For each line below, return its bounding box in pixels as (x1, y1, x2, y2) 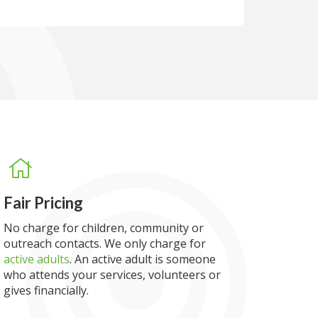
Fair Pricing (4, 193, 84, 212)
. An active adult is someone (70, 251, 216, 267)
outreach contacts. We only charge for (4, 236, 207, 251)
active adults (4, 251, 70, 267)
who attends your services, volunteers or (4, 267, 221, 283)
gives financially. (4, 283, 89, 298)
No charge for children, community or (4, 220, 204, 236)
